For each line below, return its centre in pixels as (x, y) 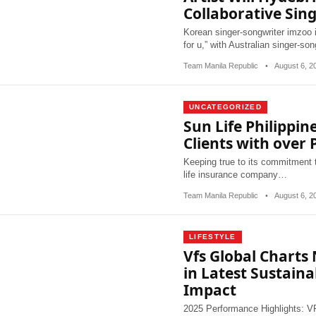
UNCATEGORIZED (225, 107)
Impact (210, 290)
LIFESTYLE (213, 237)
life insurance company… (235, 175)
